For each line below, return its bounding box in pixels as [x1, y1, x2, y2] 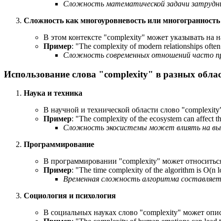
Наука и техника [24, 89, 82, 98]
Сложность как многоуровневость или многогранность [24, 16, 220, 25]
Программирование [24, 140, 94, 149]
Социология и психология [24, 191, 116, 200]
